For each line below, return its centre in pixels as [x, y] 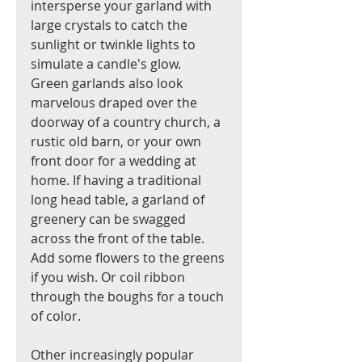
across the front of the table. [119, 239]
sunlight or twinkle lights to [115, 45]
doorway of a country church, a [127, 122]
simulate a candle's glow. [109, 64]
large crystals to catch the [111, 25]
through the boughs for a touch [129, 297]
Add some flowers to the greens [129, 258]
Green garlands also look [108, 84]
